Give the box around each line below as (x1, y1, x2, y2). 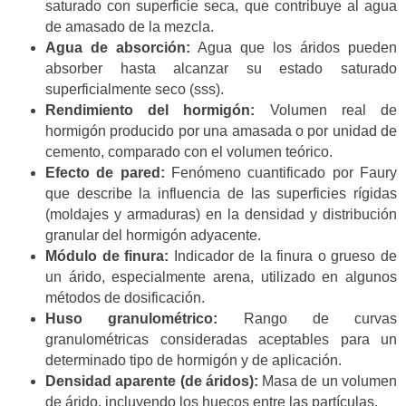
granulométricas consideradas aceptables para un (45, 331, 397, 347)
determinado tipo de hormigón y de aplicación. (45, 352, 342, 368)
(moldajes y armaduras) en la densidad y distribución (45, 206, 397, 222)
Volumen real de (255, 101, 398, 118)
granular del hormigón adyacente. (45, 227, 261, 243)
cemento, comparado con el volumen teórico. (45, 143, 333, 159)
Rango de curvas (217, 310, 397, 326)
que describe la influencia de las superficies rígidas (45, 185, 397, 201)
